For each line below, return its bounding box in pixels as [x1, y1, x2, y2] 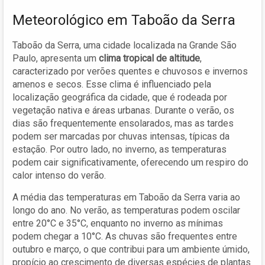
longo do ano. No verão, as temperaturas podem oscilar [12, 204, 240, 216]
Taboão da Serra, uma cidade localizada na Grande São [12, 39, 237, 51]
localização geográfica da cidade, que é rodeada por [12, 91, 227, 103]
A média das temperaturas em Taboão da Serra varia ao [12, 191, 240, 203]
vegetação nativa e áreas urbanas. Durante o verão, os [12, 104, 234, 116]
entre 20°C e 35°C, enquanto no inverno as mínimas [12, 217, 223, 229]
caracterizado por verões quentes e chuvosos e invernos [12, 65, 248, 77]
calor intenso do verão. [12, 169, 106, 181]
